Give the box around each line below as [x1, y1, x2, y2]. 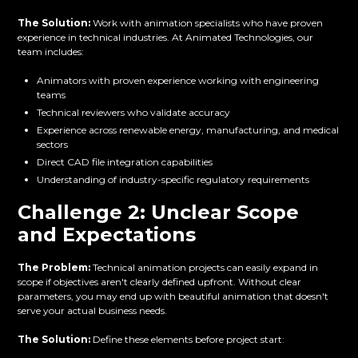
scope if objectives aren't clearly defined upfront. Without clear [18, 276, 302, 288]
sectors [37, 138, 69, 151]
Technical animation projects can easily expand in [90, 261, 319, 274]
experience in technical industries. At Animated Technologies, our [18, 31, 314, 44]
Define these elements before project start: [90, 333, 285, 346]
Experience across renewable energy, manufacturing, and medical [37, 124, 340, 137]
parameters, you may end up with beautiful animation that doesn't [18, 290, 329, 303]
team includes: [18, 46, 85, 58]
